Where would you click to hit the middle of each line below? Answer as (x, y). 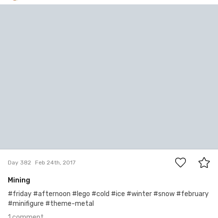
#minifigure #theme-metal (51, 204)
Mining (19, 181)
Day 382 (19, 162)
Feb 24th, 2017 (55, 162)
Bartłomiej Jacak (48, 12)
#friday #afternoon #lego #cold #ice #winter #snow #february (108, 194)
